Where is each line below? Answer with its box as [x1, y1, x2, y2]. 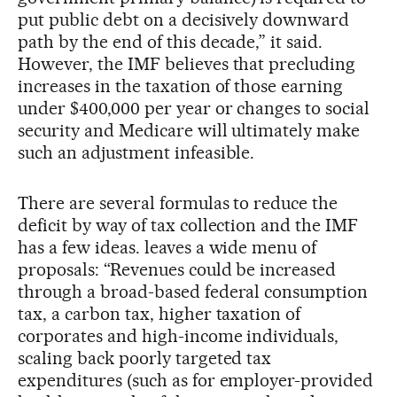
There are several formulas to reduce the [18, 191, 339, 214]
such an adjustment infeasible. [18, 141, 255, 163]
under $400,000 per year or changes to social [18, 97, 370, 119]
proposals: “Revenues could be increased [18, 258, 337, 280]
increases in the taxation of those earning [18, 74, 344, 97]
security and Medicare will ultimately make [18, 119, 361, 141]
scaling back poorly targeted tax [18, 346, 272, 369]
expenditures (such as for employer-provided [18, 369, 374, 391]
